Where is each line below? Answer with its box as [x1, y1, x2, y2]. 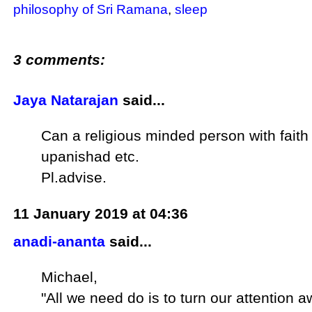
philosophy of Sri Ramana [13, 2, 169, 17]
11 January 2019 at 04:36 [13, 205, 189, 221]
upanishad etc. [41, 148, 140, 165]
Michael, [41, 268, 98, 285]
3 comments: [13, 52, 106, 68]
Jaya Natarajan [13, 92, 119, 109]
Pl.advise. [41, 169, 107, 186]
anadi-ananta [13, 233, 106, 249]
